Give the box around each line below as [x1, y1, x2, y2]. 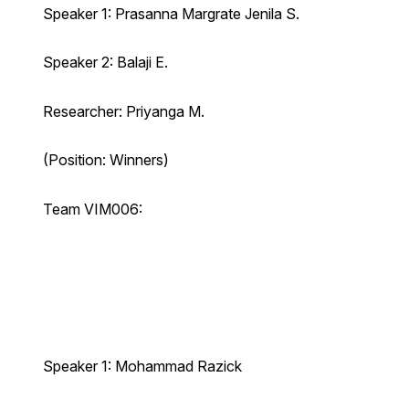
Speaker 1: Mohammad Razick [42, 356, 242, 375]
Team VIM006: [42, 200, 142, 219]
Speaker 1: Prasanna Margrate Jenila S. [42, 4, 299, 23]
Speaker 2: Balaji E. [42, 53, 168, 72]
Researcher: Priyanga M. [42, 101, 204, 121]
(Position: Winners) [42, 151, 169, 170]
